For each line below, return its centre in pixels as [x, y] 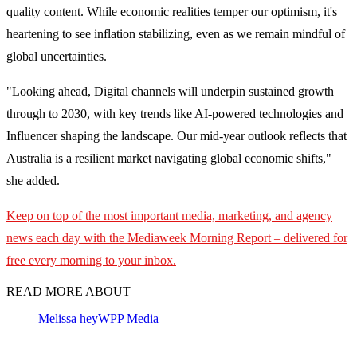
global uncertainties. [57, 57]
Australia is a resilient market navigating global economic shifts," [169, 159]
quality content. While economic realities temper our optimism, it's [172, 12]
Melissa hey [68, 319]
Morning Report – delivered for [269, 238]
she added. [33, 181]
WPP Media [128, 319]
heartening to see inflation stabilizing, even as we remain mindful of [176, 34]
